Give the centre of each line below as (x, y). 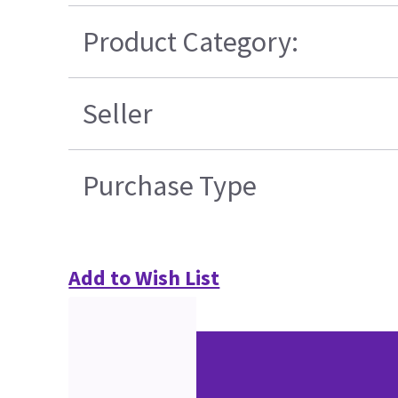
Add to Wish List (144, 278)
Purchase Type (170, 186)
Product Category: (191, 42)
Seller (118, 114)
